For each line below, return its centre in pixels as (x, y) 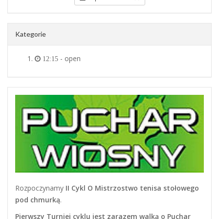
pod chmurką (38, 199)
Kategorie (31, 34)
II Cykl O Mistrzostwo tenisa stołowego (132, 188)
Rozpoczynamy (40, 188)
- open (69, 58)
